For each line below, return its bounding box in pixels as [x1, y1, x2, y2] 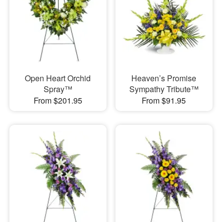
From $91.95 [142, 94, 186, 106]
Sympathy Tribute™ [129, 83, 199, 95]
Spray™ [43, 83, 72, 95]
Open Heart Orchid [25, 72, 91, 84]
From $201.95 [33, 94, 82, 106]
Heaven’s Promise [131, 72, 197, 84]
